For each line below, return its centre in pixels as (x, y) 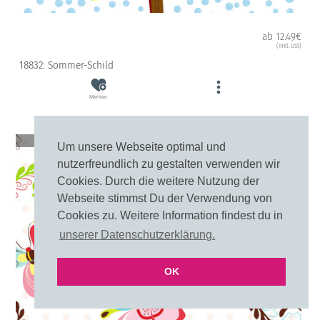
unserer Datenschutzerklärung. (137, 235)
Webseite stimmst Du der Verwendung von (165, 199)
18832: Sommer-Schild (66, 65)
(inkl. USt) (289, 46)
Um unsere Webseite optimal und (141, 147)
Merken (99, 96)
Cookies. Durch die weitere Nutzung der (158, 181)
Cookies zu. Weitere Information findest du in (170, 216)
